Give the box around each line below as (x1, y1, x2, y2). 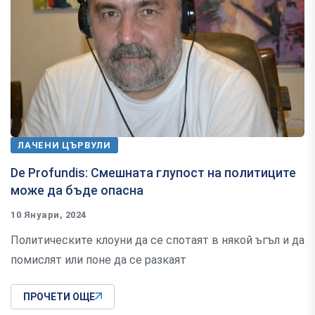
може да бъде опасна (11, 183, 143, 198)
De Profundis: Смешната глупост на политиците (11, 165, 296, 181)
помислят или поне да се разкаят (11, 253, 186, 267)
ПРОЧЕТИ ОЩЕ (23, 291, 95, 303)
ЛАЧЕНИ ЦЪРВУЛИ (18, 140, 111, 151)
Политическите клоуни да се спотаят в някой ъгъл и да (11, 233, 304, 247)
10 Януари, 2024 (11, 210, 86, 221)
